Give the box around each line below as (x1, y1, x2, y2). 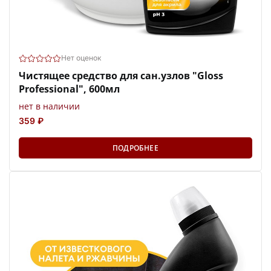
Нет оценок (61, 53, 102, 63)
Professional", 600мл (19, 82, 120, 96)
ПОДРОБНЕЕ (113, 143, 158, 154)
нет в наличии (19, 100, 80, 113)
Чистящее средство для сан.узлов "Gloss (19, 69, 223, 83)
